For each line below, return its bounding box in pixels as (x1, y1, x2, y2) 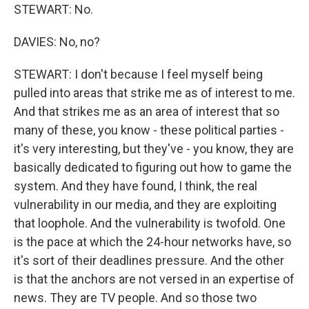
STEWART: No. (14, 2, 93, 17)
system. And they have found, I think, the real (14, 179, 257, 193)
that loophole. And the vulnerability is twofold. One (14, 216, 286, 230)
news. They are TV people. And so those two (14, 290, 257, 305)
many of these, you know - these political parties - (14, 123, 284, 137)
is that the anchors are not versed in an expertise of (14, 272, 295, 286)
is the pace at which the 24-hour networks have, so (14, 235, 291, 249)
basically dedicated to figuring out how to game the (14, 160, 292, 175)
